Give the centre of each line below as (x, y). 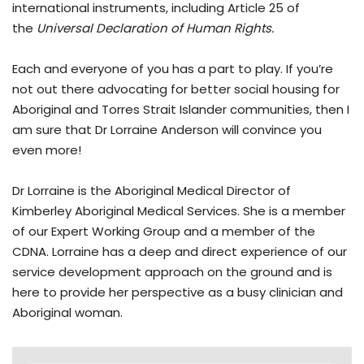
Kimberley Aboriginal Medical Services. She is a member (179, 211)
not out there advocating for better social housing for (176, 89)
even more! (47, 150)
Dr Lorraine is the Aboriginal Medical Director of (152, 191)
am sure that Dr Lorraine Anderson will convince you (167, 130)
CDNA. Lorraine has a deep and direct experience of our (180, 252)
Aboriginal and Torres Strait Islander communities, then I (181, 110)
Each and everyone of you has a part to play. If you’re (173, 69)
